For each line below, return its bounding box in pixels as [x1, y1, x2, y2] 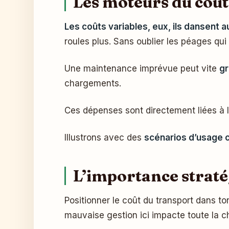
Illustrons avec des [64, 132, 144, 143]
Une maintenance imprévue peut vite [64, 63, 219, 74]
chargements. [64, 78, 121, 88]
